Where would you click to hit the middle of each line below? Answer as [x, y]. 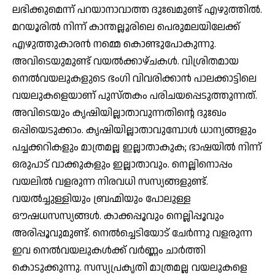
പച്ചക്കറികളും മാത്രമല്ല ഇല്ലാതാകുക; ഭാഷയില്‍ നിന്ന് [137, 147]
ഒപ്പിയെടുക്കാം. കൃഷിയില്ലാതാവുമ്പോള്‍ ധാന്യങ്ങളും [134, 130]
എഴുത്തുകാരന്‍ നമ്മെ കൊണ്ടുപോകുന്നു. [114, 44]
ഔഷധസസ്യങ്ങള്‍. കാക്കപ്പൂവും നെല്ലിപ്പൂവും [118, 216]
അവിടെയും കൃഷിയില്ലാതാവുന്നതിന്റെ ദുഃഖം [119, 113]
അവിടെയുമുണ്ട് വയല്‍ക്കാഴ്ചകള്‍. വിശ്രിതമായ [126, 61]
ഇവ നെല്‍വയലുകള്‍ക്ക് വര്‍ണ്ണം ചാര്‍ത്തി [109, 250]
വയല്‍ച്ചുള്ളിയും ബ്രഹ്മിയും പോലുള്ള [102, 199]
